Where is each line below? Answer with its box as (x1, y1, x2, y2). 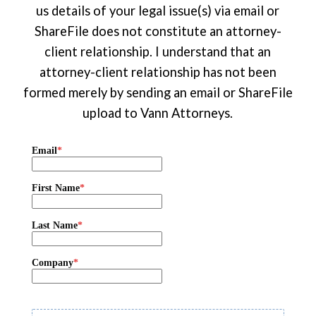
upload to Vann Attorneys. (83, 105, 233, 121)
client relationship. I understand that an (44, 44, 272, 60)
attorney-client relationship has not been (39, 64, 276, 80)
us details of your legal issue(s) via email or (36, 3, 280, 19)
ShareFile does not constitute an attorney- (34, 23, 281, 39)
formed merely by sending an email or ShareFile (23, 85, 293, 101)
